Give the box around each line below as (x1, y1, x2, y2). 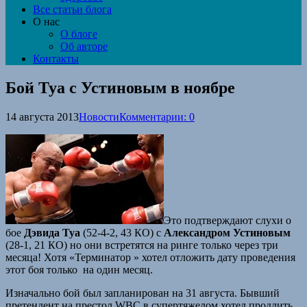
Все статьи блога (33, 3, 112, 15)
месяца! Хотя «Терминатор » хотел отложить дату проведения (5, 251, 295, 263)
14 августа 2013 (5, 110, 79, 123)
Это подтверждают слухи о (164, 214, 291, 226)
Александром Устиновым (164, 226, 291, 238)
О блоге (60, 28, 97, 40)
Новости (79, 110, 119, 123)
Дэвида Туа (24, 226, 80, 238)
